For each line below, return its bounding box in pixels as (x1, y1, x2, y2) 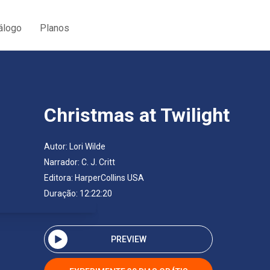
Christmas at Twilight (44, 104, 230, 127)
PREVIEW (110, 234, 146, 244)
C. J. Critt (81, 157, 115, 167)
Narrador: (44, 157, 81, 167)
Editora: (44, 173, 75, 183)
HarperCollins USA (75, 173, 144, 183)
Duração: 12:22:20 (44, 189, 112, 198)
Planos (40, 22, 69, 34)
